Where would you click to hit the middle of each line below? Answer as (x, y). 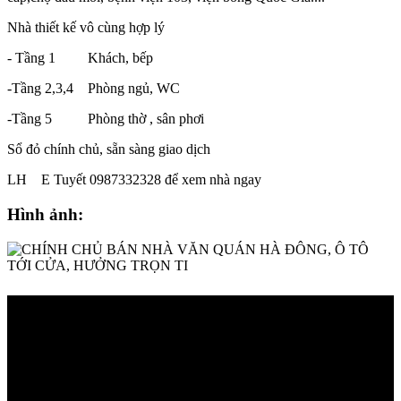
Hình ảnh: (45, 214)
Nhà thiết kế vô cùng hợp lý (86, 28)
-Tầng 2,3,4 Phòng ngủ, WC (94, 89)
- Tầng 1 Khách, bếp (80, 58)
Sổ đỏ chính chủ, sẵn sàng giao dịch (109, 149)
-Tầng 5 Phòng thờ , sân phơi (106, 119)
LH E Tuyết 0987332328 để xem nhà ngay (134, 180)
